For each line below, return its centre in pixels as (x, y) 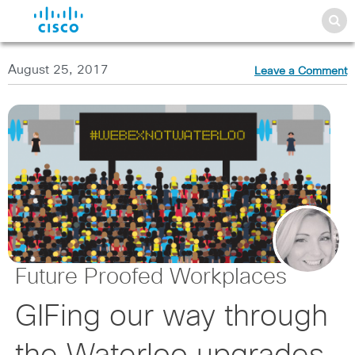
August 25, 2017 (58, 70)
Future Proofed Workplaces (151, 277)
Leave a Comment (301, 71)
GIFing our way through (171, 317)
